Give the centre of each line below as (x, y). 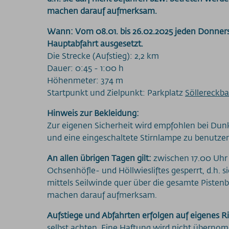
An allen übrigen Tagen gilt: (99, 158)
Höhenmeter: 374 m (85, 80)
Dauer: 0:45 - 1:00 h (85, 68)
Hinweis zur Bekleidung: (93, 113)
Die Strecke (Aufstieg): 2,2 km (103, 56)
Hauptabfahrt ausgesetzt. (95, 43)
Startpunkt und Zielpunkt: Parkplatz (116, 93)
